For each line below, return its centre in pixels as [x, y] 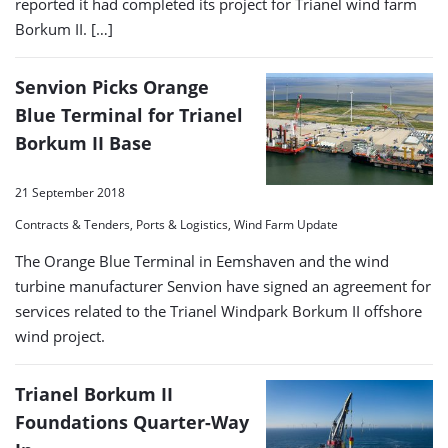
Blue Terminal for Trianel [129, 115]
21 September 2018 [70, 193]
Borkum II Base [83, 143]
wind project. [60, 336]
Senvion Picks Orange [112, 87]
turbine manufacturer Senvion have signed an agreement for [223, 286]
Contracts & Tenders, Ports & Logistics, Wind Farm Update [176, 225]
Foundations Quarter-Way [132, 422]
